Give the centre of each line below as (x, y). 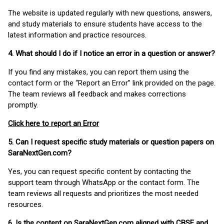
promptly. (23, 105)
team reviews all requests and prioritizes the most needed (103, 194)
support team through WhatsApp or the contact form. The (104, 183)
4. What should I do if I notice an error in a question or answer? (111, 54)
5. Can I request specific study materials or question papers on (111, 142)
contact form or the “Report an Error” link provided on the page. (112, 83)
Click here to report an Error (53, 124)
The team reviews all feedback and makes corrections (97, 94)
